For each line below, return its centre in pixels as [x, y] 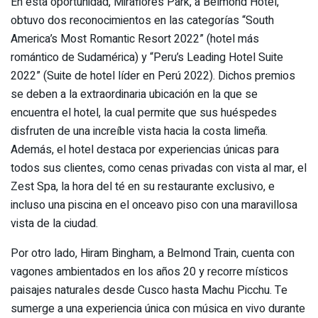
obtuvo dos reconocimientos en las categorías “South [142, 20]
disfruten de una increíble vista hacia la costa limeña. [139, 131]
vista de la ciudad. [54, 223]
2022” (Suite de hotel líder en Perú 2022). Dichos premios [153, 76]
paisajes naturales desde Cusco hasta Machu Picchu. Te [149, 290]
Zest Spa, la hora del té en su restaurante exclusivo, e [143, 186]
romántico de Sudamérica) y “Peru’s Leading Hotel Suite [147, 57]
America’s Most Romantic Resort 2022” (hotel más [135, 39]
